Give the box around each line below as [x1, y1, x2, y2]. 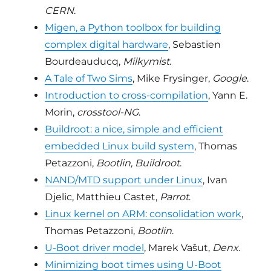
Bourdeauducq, [45, 56, 123, 68]
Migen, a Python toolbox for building [45, 22, 221, 34]
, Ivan [203, 174, 228, 186]
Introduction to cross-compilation [45, 90, 209, 102]
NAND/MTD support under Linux [45, 174, 203, 186]
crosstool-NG [77, 106, 139, 119]
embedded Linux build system [45, 140, 195, 152]
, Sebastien [168, 39, 221, 51]
